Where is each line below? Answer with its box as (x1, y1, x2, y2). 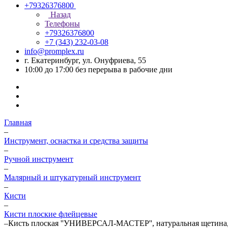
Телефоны (45, 19, 80, 28)
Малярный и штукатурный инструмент (4, 173, 141, 182)
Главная (4, 118, 32, 127)
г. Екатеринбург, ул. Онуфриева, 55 (24, 56, 146, 65)
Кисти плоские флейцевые (4, 210, 97, 218)
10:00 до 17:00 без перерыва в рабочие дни (24, 65, 173, 74)
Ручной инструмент (4, 155, 73, 163)
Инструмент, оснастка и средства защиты (4, 136, 148, 145)
